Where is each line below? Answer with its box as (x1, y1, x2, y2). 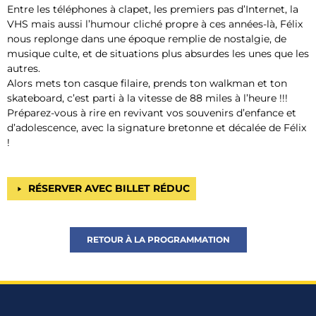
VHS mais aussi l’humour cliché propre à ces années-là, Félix (7, 17, 303, 30)
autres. (7, 61, 40, 75)
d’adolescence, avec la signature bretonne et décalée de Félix (7, 121, 306, 134)
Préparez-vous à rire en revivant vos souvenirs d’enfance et (7, 106, 296, 119)
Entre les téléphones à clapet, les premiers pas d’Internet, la (7, 2, 298, 16)
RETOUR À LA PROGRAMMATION (86, 233, 230, 245)
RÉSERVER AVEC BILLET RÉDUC (28, 182, 190, 195)
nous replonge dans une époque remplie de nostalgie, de (7, 32, 286, 45)
